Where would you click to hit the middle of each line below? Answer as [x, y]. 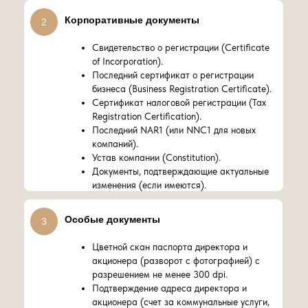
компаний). [115, 144]
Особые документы [112, 219]
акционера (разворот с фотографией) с [176, 261]
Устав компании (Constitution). [156, 157]
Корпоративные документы [132, 20]
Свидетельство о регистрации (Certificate [181, 47]
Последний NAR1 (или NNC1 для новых [174, 130]
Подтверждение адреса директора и [169, 288]
